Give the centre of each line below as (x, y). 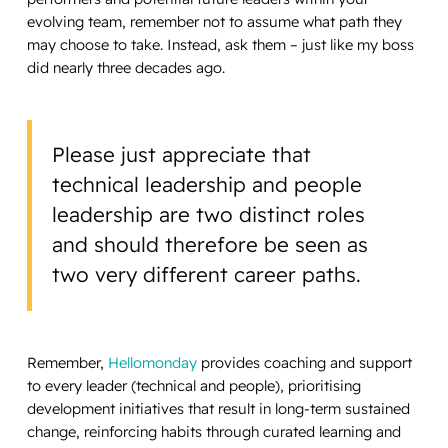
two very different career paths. (210, 275)
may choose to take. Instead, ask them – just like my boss (220, 44)
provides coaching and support (304, 363)
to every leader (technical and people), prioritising (193, 386)
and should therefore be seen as (210, 245)
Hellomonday (152, 363)
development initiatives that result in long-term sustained (218, 409)
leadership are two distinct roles (209, 215)
